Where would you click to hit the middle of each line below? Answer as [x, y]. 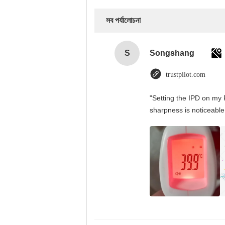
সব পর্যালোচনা [123, 20]
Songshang [172, 53]
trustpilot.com [186, 75]
